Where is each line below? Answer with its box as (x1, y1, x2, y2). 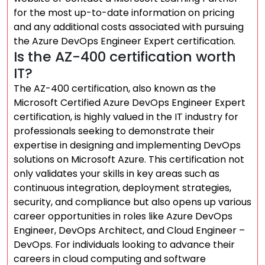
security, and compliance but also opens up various (14, 195, 251, 209)
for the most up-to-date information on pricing (14, 6, 234, 20)
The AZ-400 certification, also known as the (14, 82, 216, 95)
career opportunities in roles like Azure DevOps (14, 209, 232, 223)
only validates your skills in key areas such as (14, 167, 219, 180)
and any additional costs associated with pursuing (14, 20, 244, 34)
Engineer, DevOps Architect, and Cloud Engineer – (14, 224, 245, 237)
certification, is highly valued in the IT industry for (14, 110, 238, 124)
